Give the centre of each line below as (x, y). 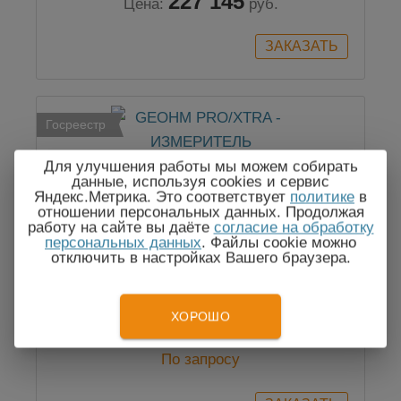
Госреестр (76, 125)
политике (322, 197)
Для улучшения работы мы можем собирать (200, 166)
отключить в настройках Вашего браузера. (200, 258)
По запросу (200, 360)
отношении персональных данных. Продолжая (200, 212)
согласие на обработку (294, 227)
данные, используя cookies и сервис (200, 182)
